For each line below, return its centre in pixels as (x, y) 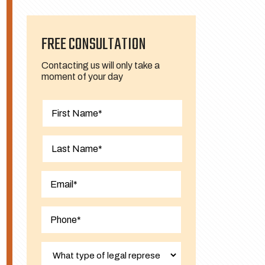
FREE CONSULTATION (93, 45)
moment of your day (82, 77)
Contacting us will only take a (100, 65)
